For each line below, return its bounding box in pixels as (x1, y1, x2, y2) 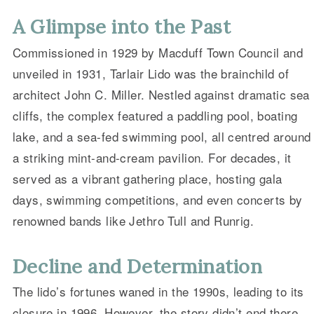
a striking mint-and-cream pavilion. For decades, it (12, 148, 292, 166)
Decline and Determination (12, 254, 263, 278)
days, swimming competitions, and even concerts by (12, 190, 303, 208)
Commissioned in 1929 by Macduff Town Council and (12, 43, 303, 61)
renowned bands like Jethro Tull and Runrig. (12, 211, 254, 229)
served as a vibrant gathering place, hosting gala (12, 169, 282, 187)
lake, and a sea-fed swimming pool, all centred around (12, 127, 311, 145)
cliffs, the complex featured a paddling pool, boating (12, 106, 298, 124)
